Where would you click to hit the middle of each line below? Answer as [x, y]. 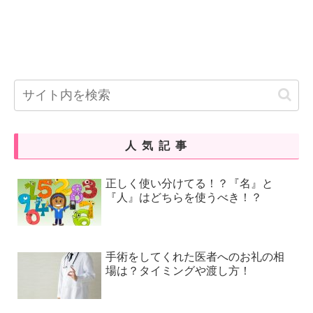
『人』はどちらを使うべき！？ [184, 197]
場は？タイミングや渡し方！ [179, 270]
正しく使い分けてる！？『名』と [190, 183]
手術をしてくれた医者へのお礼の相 [195, 256]
